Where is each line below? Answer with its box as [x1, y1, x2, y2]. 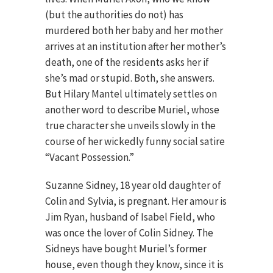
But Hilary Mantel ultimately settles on [45, 87, 217, 101]
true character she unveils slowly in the [45, 119, 216, 132]
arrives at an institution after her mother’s [45, 40, 226, 53]
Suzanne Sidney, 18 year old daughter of [45, 179, 221, 192]
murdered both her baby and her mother [45, 24, 223, 37]
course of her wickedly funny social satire [45, 135, 225, 148]
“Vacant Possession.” [45, 151, 134, 164]
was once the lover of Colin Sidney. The [45, 226, 213, 239]
